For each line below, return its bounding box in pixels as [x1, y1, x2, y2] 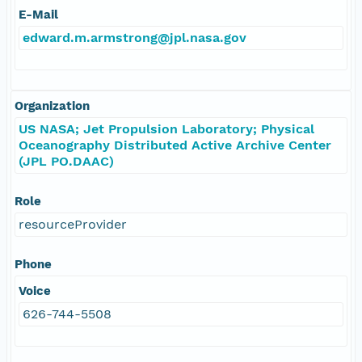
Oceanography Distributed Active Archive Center [19, 137, 331, 153]
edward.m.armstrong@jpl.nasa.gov [23, 29, 246, 45]
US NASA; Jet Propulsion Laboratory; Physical [19, 120, 314, 137]
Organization [15, 98, 90, 113]
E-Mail [19, 6, 58, 22]
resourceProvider [19, 216, 127, 232]
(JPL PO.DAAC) [19, 153, 114, 169]
